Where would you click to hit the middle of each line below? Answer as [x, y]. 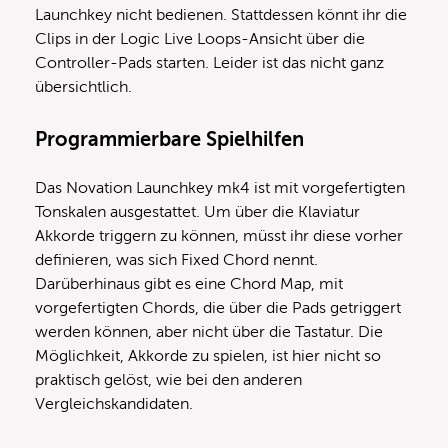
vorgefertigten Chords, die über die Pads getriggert [218, 308]
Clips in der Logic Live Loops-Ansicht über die [200, 39]
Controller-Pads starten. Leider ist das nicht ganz [209, 63]
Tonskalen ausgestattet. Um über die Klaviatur [197, 212]
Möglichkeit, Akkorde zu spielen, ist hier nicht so [208, 356]
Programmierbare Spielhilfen [169, 140]
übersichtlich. [83, 87]
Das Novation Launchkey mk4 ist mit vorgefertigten [220, 188]
